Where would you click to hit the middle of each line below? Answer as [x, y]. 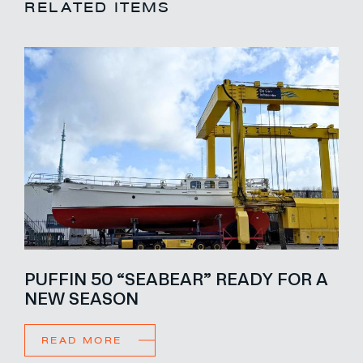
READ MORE [82, 340]
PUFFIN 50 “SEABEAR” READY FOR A [176, 278]
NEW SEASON [81, 298]
